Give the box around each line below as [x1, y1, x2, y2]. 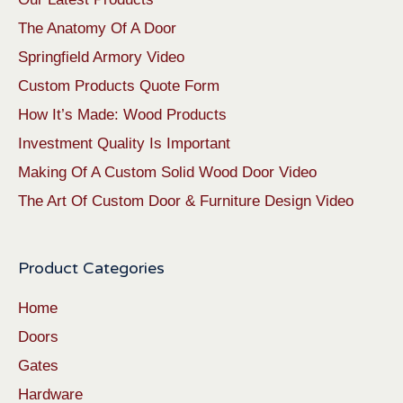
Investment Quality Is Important [18, 135, 230, 153]
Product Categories [18, 258, 165, 279]
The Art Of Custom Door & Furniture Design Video [18, 193, 354, 210]
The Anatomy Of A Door [18, 20, 176, 38]
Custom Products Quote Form [18, 77, 219, 95]
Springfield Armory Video [18, 49, 184, 67]
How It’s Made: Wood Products [18, 106, 227, 124]
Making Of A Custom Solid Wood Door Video [18, 164, 317, 182]
